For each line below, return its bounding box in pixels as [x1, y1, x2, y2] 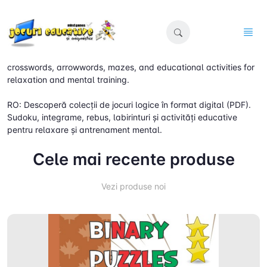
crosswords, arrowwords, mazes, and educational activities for [7, 61, 254, 72]
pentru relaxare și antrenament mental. [7, 124, 162, 135]
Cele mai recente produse [32, 149, 235, 169]
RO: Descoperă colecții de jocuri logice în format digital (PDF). [7, 99, 251, 110]
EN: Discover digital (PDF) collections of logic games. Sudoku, [7, 49, 252, 60]
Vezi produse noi [101, 181, 166, 191]
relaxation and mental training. [7, 74, 129, 85]
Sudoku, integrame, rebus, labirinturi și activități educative [7, 111, 237, 122]
